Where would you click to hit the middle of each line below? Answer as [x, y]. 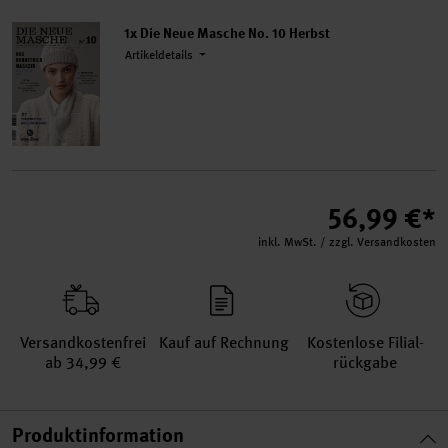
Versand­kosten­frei [82, 343]
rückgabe [365, 363]
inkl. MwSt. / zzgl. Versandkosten [347, 242]
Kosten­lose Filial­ [365, 343]
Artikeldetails [160, 55]
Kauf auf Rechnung [224, 343]
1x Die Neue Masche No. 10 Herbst [227, 32]
